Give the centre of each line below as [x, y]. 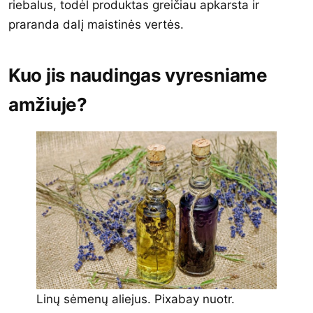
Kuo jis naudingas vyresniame [138, 75]
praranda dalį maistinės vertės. [96, 24]
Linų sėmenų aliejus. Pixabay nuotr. [136, 299]
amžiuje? [48, 104]
